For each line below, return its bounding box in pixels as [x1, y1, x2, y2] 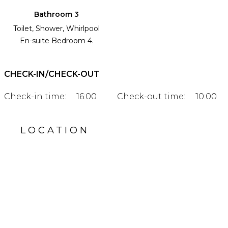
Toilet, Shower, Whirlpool [13, 24, 100, 34]
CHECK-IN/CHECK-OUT [4, 69, 100, 79]
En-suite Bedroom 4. [19, 36, 94, 46]
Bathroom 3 [34, 10, 79, 19]
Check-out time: [117, 92, 185, 102]
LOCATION [20, 125, 90, 136]
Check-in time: [4, 92, 66, 102]
